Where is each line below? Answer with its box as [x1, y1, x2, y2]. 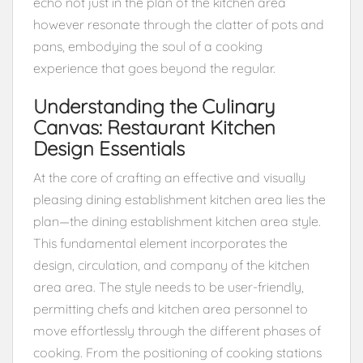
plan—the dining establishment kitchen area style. [33, 212, 321, 229]
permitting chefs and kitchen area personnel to [33, 300, 308, 317]
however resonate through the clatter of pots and [33, 15, 324, 32]
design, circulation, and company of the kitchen [33, 256, 310, 273]
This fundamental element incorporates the [33, 234, 288, 251]
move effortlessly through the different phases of [33, 322, 321, 339]
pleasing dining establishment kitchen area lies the [33, 190, 326, 207]
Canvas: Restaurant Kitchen [33, 114, 275, 139]
